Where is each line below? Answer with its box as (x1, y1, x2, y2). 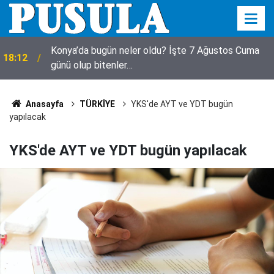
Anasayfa (23, 99, 64, 109)
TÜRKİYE (79, 99, 115, 109)
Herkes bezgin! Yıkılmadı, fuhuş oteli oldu (51, 52, 227, 64)
